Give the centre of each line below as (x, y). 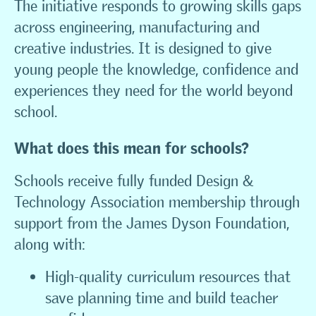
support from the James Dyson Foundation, (152, 223)
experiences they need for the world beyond (153, 91)
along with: (50, 244)
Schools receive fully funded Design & (134, 181)
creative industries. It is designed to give (143, 48)
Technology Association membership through (157, 202)
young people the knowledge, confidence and (156, 69)
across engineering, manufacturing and (137, 27)
